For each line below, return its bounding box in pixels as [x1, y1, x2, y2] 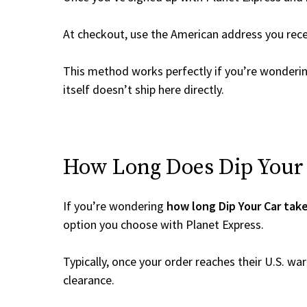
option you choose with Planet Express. [63, 217, 264, 232]
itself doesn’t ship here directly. [63, 82, 224, 97]
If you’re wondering [63, 198, 167, 214]
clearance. [63, 272, 114, 288]
